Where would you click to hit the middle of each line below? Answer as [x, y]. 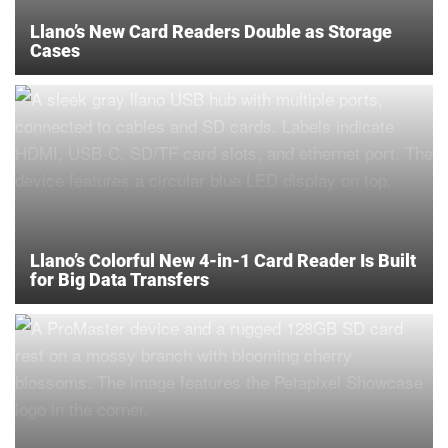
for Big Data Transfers [119, 279]
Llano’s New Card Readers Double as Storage [211, 32]
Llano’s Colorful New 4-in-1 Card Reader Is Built [223, 260]
